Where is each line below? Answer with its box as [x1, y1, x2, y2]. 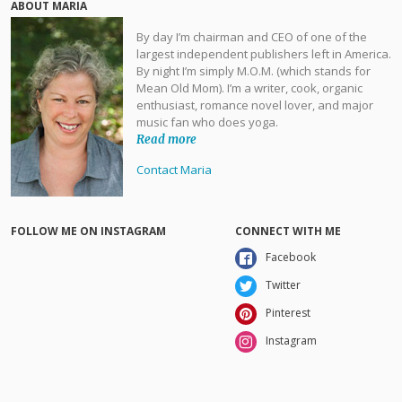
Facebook [265, 249, 316, 266]
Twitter [265, 277, 301, 293]
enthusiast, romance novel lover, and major [136, 96, 373, 113]
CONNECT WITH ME [234, 223, 341, 239]
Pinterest [265, 305, 310, 321]
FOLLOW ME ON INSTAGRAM [11, 223, 166, 239]
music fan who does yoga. [136, 113, 278, 130]
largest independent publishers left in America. [136, 45, 391, 62]
